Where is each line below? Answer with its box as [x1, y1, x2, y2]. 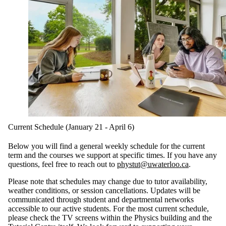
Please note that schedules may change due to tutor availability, [8, 177, 207, 186]
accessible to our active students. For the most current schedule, [8, 204, 209, 213]
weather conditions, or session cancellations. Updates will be [8, 186, 200, 195]
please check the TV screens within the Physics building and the [8, 213, 212, 222]
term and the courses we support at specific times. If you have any [8, 150, 217, 159]
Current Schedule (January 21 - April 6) [8, 122, 134, 131]
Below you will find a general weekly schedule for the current [8, 141, 205, 150]
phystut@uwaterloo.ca [117, 159, 189, 168]
